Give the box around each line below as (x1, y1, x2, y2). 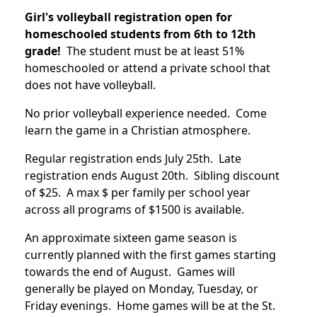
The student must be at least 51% (64, 42, 244, 59)
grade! (25, 42, 61, 59)
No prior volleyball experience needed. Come (25, 105, 267, 121)
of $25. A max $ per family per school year (25, 184, 250, 200)
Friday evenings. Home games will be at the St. (25, 297, 275, 313)
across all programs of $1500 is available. (25, 201, 244, 217)
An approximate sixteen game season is (25, 229, 237, 246)
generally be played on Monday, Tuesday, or (25, 280, 258, 296)
